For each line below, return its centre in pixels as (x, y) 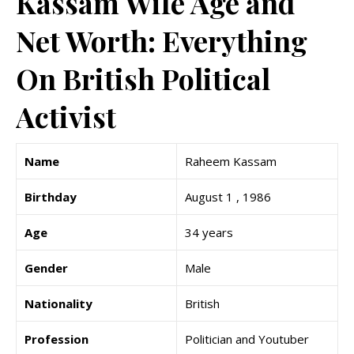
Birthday (51, 197)
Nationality (58, 304)
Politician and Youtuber (247, 339)
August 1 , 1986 (228, 197)
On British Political (143, 79)
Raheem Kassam (231, 162)
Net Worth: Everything (162, 41)
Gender (46, 268)
